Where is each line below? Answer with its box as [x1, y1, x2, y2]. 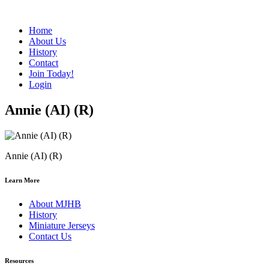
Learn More [5, 176, 40, 184]
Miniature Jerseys [29, 220, 95, 231]
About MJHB [29, 198, 81, 209]
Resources [5, 256, 34, 264]
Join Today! [29, 68, 74, 79]
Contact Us [29, 231, 71, 241]
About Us [29, 36, 66, 46]
